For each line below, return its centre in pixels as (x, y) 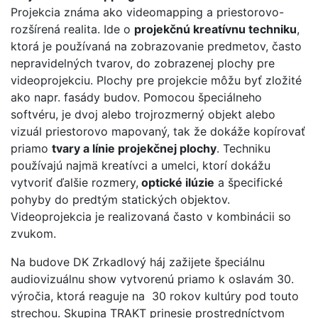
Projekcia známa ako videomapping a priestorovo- (147, 12)
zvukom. (33, 234)
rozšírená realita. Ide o (72, 29)
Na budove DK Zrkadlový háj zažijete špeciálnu (138, 262)
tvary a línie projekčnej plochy (134, 148)
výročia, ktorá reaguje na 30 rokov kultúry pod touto (155, 296)
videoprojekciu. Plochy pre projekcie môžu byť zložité (156, 80)
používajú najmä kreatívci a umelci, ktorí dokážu (141, 165)
